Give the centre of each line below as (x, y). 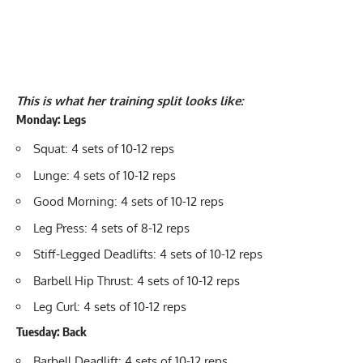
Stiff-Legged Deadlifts (93, 254)
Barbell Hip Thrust (82, 280)
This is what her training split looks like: (130, 100)
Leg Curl (55, 307)
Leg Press (59, 228)
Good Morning (74, 202)
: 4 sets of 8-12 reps (137, 228)
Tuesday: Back (51, 331)
